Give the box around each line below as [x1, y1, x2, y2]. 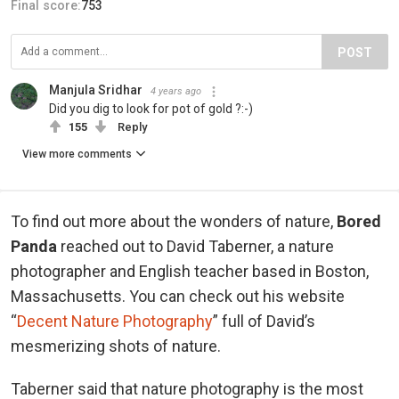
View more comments [22, 148, 132, 161]
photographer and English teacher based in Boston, [11, 262, 369, 281]
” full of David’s [213, 312, 315, 331]
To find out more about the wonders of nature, [11, 212, 337, 232]
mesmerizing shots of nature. [11, 337, 221, 356]
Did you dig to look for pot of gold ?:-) [49, 102, 253, 117]
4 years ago [151, 85, 201, 98]
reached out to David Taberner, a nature [57, 237, 334, 256]
